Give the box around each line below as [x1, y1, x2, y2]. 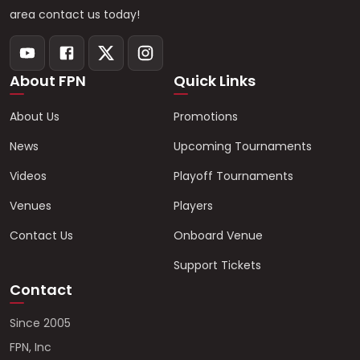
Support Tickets [174, 257, 261, 273]
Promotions [174, 108, 238, 125]
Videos [10, 168, 47, 184]
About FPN [10, 71, 86, 91]
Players [174, 198, 213, 214]
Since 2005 [10, 315, 71, 331]
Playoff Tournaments [174, 168, 293, 184]
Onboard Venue [174, 227, 263, 243]
